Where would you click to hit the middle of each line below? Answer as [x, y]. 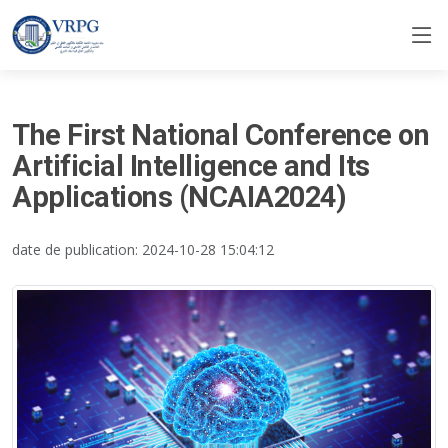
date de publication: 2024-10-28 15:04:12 [143, 249]
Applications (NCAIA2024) [179, 197]
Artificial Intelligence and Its [191, 166]
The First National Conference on [220, 135]
